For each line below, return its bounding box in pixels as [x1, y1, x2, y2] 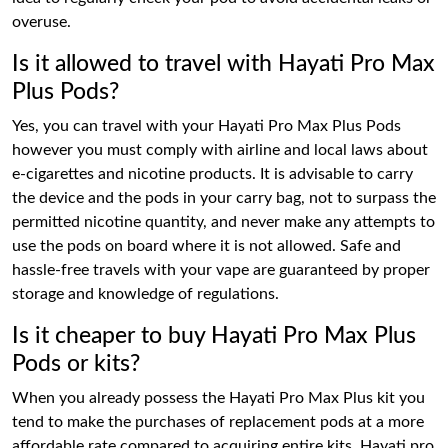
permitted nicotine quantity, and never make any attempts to [12, 213, 435, 230]
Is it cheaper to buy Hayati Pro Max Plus [12, 323, 416, 348]
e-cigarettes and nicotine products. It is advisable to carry [12, 165, 413, 182]
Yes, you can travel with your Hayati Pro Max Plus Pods [12, 117, 401, 134]
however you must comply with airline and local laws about [12, 141, 428, 158]
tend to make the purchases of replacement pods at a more [12, 413, 424, 430]
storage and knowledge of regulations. [12, 285, 279, 302]
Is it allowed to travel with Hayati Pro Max [12, 51, 435, 76]
